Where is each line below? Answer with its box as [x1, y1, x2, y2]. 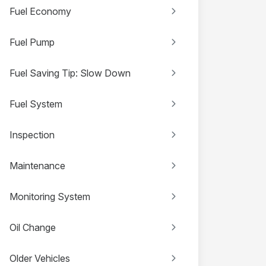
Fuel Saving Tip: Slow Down [9, 67, 131, 79]
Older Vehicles [9, 252, 70, 264]
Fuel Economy [9, 5, 71, 17]
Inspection [9, 129, 55, 141]
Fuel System [9, 98, 62, 110]
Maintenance [9, 160, 65, 172]
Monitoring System [9, 191, 90, 202]
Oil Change [9, 221, 56, 233]
